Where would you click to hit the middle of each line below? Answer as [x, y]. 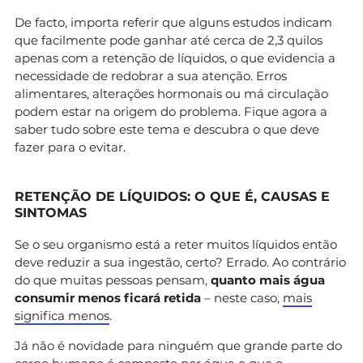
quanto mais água [268, 280]
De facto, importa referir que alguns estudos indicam [173, 22]
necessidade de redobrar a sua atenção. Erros [151, 75]
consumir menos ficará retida [108, 297]
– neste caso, [242, 297]
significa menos [62, 315]
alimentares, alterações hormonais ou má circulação [171, 93]
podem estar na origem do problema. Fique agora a [171, 111]
